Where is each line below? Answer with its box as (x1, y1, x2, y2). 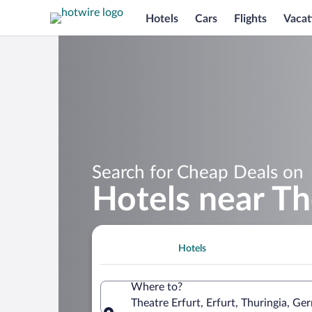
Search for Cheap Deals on (92, 163, 304, 182)
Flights (234, 13, 267, 24)
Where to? (131, 281, 182, 292)
